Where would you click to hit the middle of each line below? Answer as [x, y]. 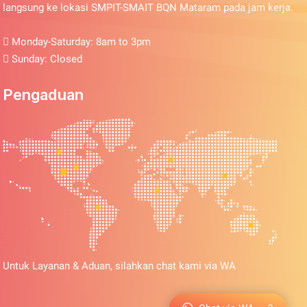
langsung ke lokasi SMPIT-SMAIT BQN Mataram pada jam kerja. [148, 8]
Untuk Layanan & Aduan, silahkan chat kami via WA [120, 266]
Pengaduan [44, 95]
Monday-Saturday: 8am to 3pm [80, 42]
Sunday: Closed [46, 59]
